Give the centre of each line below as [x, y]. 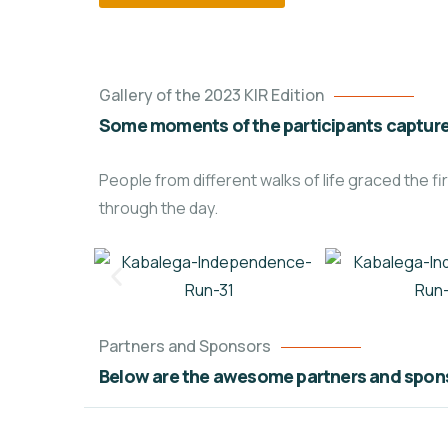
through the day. [158, 208]
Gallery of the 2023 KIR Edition [211, 95]
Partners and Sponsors [185, 346]
